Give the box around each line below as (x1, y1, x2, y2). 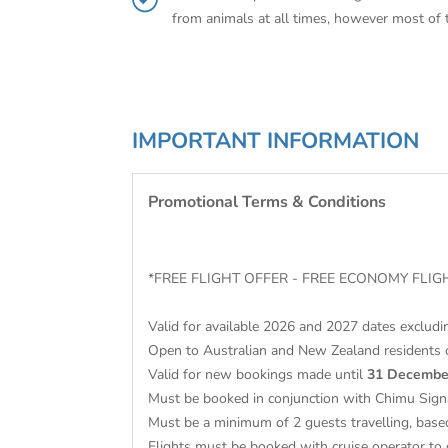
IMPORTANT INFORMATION (132, 126, 419, 156)
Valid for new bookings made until (148, 365, 367, 384)
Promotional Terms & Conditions (148, 191, 386, 213)
